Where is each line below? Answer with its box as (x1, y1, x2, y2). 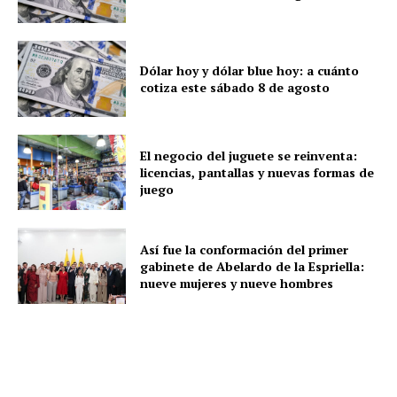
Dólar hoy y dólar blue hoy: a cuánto (140, 61, 360, 79)
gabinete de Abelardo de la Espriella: (140, 257, 365, 275)
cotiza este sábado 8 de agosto (140, 78, 331, 96)
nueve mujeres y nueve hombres (140, 274, 334, 292)
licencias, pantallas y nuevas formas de (140, 163, 375, 181)
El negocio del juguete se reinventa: (140, 146, 358, 164)
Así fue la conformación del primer (140, 240, 349, 258)
